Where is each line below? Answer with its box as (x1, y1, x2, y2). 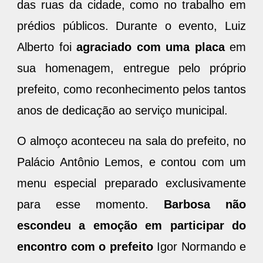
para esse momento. (17, 197, 164, 211)
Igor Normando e (153, 240, 246, 253)
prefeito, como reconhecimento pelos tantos (17, 82, 246, 96)
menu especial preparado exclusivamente (17, 176, 246, 190)
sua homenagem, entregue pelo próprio (17, 61, 246, 75)
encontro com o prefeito (17, 240, 153, 253)
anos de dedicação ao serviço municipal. (17, 103, 231, 117)
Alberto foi (17, 40, 76, 53)
